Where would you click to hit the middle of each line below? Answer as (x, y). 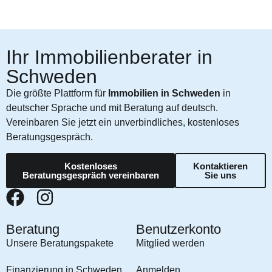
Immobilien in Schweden (164, 93)
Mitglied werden (170, 243)
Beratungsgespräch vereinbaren (90, 175)
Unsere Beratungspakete (60, 243)
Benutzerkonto (178, 229)
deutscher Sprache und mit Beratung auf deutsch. (112, 107)
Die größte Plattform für (57, 93)
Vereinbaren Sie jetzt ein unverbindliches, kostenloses (123, 122)
